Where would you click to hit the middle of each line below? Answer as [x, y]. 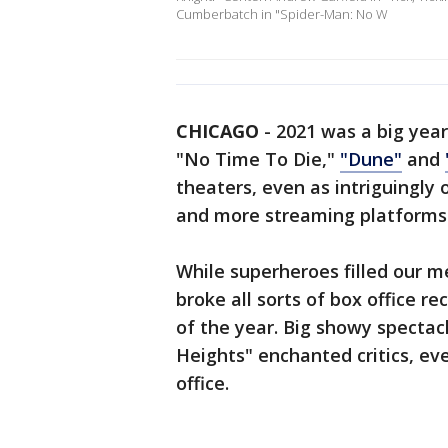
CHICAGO [217, 131]
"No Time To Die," [258, 159]
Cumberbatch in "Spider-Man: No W [282, 14]
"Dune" [371, 159]
